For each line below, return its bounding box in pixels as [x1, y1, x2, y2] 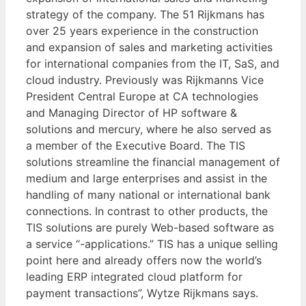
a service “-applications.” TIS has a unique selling [26, 236, 278, 251]
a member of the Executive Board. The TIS [26, 138, 245, 152]
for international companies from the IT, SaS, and [26, 56, 279, 70]
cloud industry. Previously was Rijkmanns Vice [26, 72, 264, 87]
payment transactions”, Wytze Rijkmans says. [26, 286, 258, 300]
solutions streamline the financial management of [26, 154, 280, 169]
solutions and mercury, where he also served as [26, 122, 271, 136]
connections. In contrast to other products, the [26, 204, 268, 218]
